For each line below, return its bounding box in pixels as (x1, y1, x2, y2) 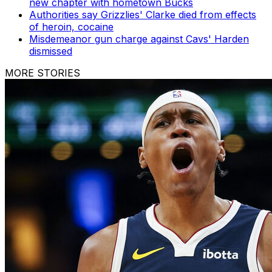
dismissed (29, 45, 72, 58)
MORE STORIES (5, 67, 80, 80)
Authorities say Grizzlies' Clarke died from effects (29, 8, 256, 21)
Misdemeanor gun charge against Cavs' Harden (29, 33, 249, 46)
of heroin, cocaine (29, 21, 114, 33)
